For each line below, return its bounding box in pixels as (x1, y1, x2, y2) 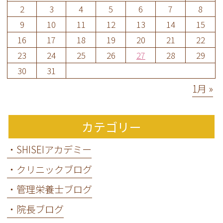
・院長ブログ (7, 202, 64, 217)
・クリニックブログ (7, 162, 93, 177)
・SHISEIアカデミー (7, 142, 92, 157)
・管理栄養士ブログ (7, 182, 93, 197)
